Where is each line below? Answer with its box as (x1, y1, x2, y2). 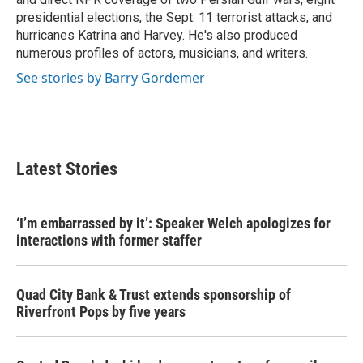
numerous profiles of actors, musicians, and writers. (16, 45, 308, 61)
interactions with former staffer (16, 232, 202, 249)
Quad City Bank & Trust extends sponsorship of (16, 286, 291, 303)
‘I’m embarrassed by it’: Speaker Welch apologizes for (16, 215, 331, 232)
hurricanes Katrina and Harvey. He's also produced (16, 28, 297, 43)
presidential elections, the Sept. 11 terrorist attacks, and (16, 10, 332, 25)
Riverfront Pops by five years (16, 303, 186, 320)
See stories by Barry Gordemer (16, 69, 205, 87)
